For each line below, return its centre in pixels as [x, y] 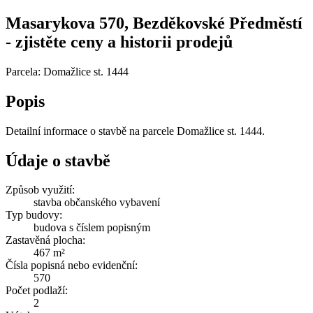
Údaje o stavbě [58, 160]
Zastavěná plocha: [45, 240]
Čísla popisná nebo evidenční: [72, 265]
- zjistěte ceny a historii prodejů [119, 42]
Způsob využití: [40, 190]
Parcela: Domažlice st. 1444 [67, 71]
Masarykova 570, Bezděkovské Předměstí [154, 23]
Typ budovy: [34, 215]
